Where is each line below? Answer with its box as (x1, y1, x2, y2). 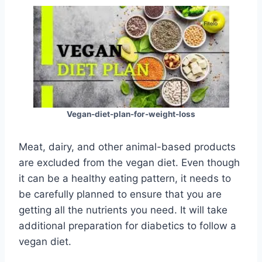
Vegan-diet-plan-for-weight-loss (67, 109, 195, 119)
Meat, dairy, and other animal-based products (19, 140, 236, 153)
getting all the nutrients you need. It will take (19, 204, 227, 216)
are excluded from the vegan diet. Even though (19, 156, 240, 168)
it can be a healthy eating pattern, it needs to (19, 172, 231, 184)
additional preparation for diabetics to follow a (19, 219, 236, 232)
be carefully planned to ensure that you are (19, 188, 222, 200)
